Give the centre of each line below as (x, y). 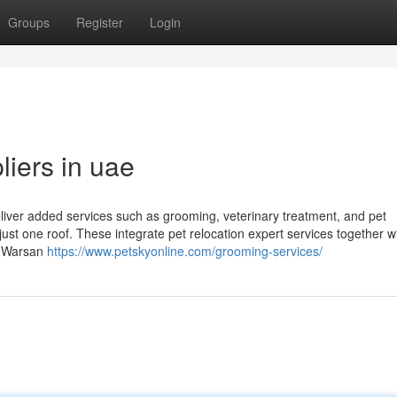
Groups (29, 22)
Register (100, 22)
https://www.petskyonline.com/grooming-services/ (185, 251)
